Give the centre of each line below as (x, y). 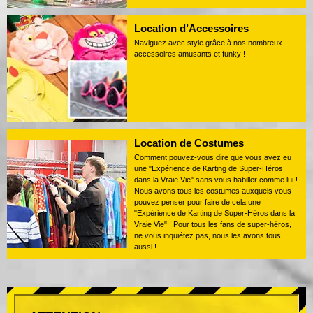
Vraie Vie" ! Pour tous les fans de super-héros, (213, 224)
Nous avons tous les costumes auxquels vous (213, 190)
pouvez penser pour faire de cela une (197, 202)
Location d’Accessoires (191, 28)
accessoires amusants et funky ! (190, 53)
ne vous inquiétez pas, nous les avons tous (208, 235)
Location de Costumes (189, 143)
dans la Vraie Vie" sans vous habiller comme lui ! (216, 179)
